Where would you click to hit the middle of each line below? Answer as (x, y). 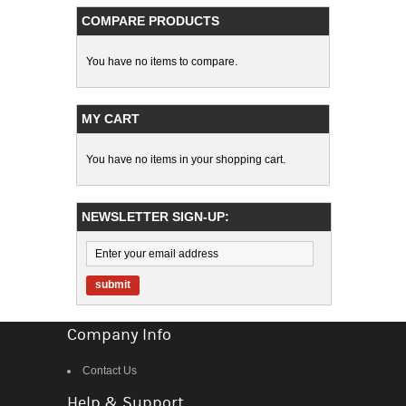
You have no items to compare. (162, 61)
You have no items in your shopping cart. (186, 159)
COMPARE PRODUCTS (150, 20)
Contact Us (110, 370)
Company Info (119, 334)
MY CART (111, 118)
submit (113, 284)
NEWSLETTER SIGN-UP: (155, 216)
